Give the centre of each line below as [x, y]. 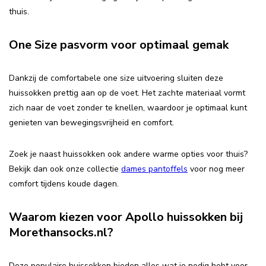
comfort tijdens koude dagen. [64, 184]
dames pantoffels [154, 169]
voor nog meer [216, 169]
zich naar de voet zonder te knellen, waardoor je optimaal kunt [128, 108]
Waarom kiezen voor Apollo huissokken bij [126, 217]
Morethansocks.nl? [61, 232]
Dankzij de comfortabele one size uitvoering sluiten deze [116, 78]
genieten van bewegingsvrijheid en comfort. [91, 123]
